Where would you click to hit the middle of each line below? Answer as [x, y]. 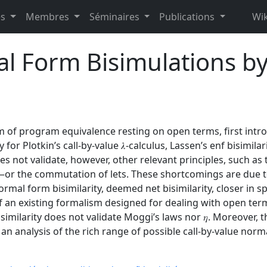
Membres [49, 17]
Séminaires [115, 17]
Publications [188, 17]
